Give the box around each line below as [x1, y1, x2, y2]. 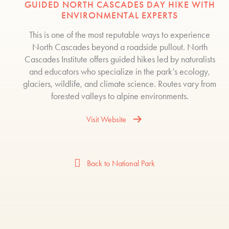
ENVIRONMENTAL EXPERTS [61, 10, 178, 21]
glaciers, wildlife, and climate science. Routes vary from [23, 78, 216, 89]
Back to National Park [87, 158, 155, 168]
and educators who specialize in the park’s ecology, [29, 66, 210, 77]
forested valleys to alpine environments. [51, 90, 189, 102]
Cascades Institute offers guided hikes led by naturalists [24, 54, 215, 65]
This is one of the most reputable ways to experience [29, 29, 210, 40]
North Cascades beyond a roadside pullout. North [32, 41, 208, 53]
